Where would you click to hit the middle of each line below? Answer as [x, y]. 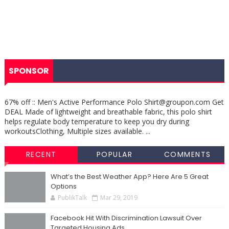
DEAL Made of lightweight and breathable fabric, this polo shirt [108, 112]
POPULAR [114, 154]
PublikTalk [72, 198]
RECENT [41, 154]
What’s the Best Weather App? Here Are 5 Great [129, 177]
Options [63, 186]
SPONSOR [29, 71]
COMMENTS [187, 154]
